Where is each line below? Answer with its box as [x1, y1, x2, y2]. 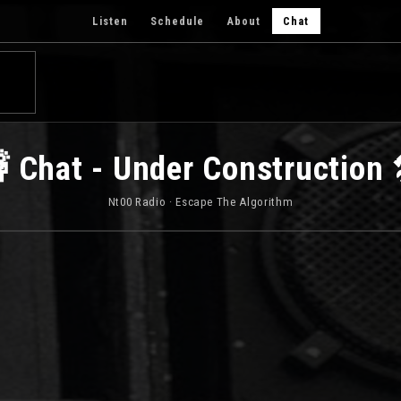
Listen [91, 14, 128, 28]
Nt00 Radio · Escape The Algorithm [107, 195, 294, 209]
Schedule [150, 14, 205, 28]
